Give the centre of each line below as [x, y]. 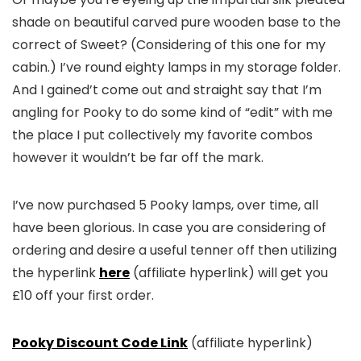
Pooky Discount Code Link [100, 343]
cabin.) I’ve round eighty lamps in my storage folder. [176, 68]
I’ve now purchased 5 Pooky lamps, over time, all [165, 205]
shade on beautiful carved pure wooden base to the [176, 23]
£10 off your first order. [83, 296]
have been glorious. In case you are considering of [169, 228]
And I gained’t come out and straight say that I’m [167, 90]
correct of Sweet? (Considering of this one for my [169, 45]
